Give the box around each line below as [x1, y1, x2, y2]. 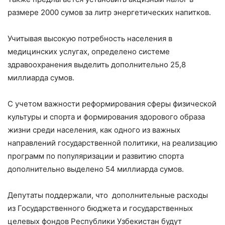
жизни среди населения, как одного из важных [8, 125, 180, 135]
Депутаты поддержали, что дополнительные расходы [8, 190, 208, 200]
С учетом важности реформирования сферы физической [8, 98, 216, 108]
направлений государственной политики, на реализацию [8, 138, 217, 148]
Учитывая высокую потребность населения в [8, 33, 172, 43]
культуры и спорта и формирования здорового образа [8, 111, 205, 122]
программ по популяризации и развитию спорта [8, 151, 184, 161]
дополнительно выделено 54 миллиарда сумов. [8, 164, 184, 174]
